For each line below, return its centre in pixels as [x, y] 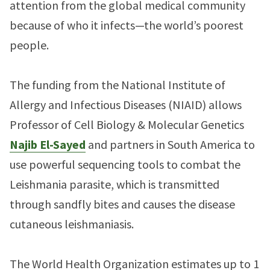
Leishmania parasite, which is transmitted [115, 184]
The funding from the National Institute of [118, 85]
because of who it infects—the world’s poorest [127, 25]
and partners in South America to [170, 144]
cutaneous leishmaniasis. [72, 224]
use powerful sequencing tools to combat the [125, 164]
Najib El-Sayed [48, 144]
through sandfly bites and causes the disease [122, 204]
